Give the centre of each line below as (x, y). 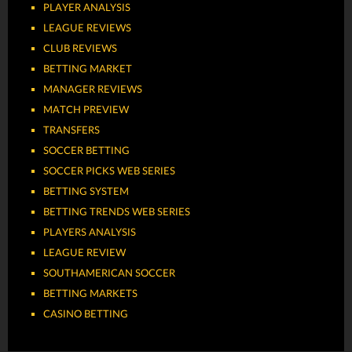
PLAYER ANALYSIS (87, 8)
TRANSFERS (71, 131)
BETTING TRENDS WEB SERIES (117, 213)
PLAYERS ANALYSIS (90, 233)
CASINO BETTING (86, 315)
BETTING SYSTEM (86, 192)
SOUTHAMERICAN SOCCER (109, 274)
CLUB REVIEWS (80, 49)
